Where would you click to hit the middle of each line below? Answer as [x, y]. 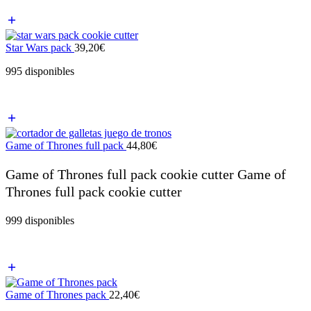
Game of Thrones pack [57, 294]
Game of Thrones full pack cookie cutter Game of [146, 174]
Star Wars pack [40, 47]
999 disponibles [40, 220]
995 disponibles [40, 71]
